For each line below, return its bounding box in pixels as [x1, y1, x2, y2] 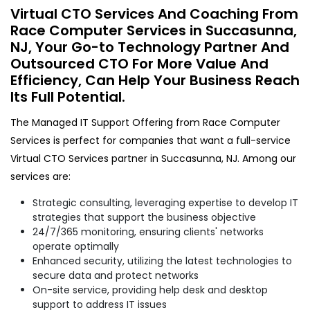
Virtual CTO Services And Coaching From [10, 3, 298, 24]
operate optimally [33, 239, 119, 253]
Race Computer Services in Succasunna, [10, 20, 297, 40]
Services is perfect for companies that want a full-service [10, 133, 291, 147]
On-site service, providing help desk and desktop [33, 282, 268, 297]
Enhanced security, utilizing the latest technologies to [33, 253, 292, 268]
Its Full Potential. [10, 86, 125, 107]
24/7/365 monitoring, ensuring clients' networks [33, 224, 264, 239]
